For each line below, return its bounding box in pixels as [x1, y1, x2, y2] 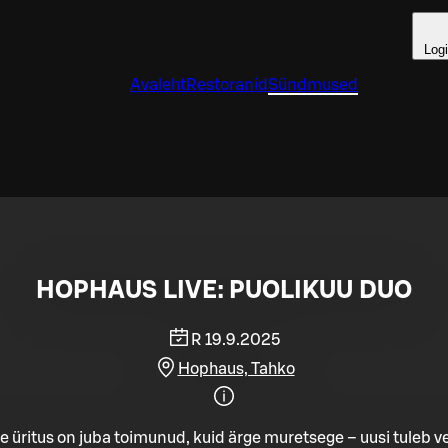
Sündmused [268, 77, 358, 93]
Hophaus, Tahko [177, 360, 295, 377]
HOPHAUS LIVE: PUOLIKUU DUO [36, 278, 412, 303]
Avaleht [130, 77, 186, 93]
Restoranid [186, 77, 268, 93]
